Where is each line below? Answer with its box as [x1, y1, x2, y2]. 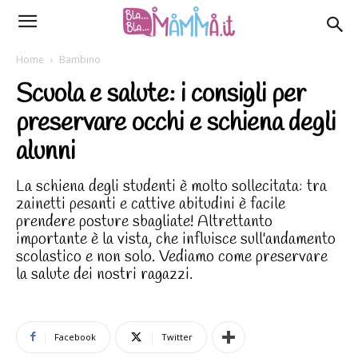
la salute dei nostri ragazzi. [16, 264, 193, 285]
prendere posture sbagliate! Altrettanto [16, 211, 272, 233]
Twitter [161, 331, 193, 343]
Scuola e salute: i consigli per [16, 78, 306, 112]
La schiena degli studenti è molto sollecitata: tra [16, 176, 327, 197]
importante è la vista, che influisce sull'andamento [16, 229, 336, 250]
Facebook [54, 331, 96, 343]
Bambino [59, 53, 101, 66]
